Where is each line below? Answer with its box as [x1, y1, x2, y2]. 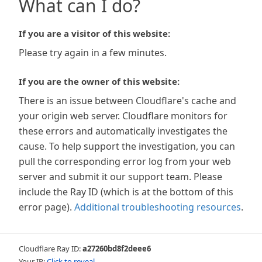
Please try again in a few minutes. [19, 46, 167, 59]
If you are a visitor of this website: [19, 27, 170, 39]
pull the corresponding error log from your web [19, 155, 231, 168]
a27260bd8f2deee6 [82, 243, 151, 254]
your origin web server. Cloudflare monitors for [19, 109, 227, 122]
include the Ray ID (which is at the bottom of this [19, 185, 233, 198]
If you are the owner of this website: [19, 75, 180, 87]
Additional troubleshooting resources [74, 201, 241, 213]
